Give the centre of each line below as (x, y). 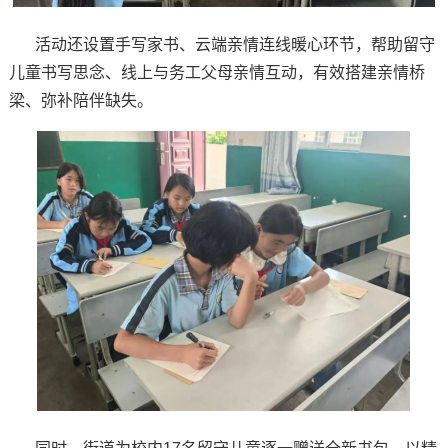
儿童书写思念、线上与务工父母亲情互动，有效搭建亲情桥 (216, 72)
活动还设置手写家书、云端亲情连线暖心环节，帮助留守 (234, 44)
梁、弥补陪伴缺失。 (80, 100)
